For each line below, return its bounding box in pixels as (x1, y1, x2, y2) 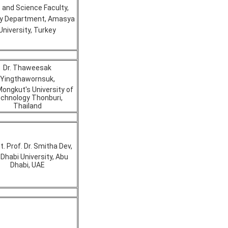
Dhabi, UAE (10, 161, 45, 169)
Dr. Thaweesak (3, 64, 51, 72)
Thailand (13, 102, 42, 110)
